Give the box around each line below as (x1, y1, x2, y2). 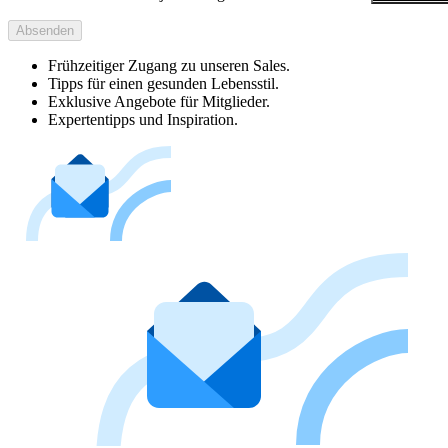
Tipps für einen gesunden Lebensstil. (48, 74, 279, 92)
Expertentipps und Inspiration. (48, 110, 238, 128)
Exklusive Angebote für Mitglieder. (48, 92, 270, 110)
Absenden (16, 22, 74, 38)
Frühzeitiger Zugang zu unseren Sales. (48, 56, 290, 74)
